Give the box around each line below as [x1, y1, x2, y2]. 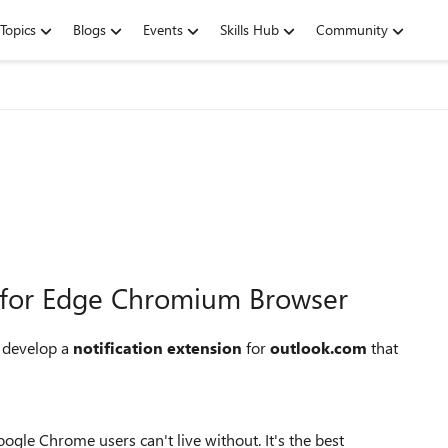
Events [143, 20, 183, 39]
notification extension [73, 337, 242, 358]
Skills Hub [220, 20, 279, 39]
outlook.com [270, 337, 367, 358]
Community [316, 20, 388, 39]
